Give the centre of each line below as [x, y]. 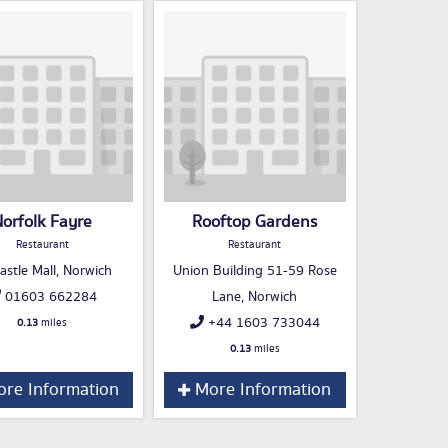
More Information [260, 390]
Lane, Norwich [254, 297]
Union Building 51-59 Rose [254, 271]
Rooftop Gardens [254, 222]
